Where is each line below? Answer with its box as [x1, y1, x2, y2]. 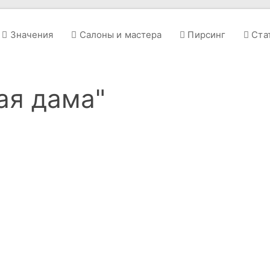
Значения [7, 28, 54, 40]
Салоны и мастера [77, 28, 162, 40]
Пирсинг [185, 28, 226, 40]
